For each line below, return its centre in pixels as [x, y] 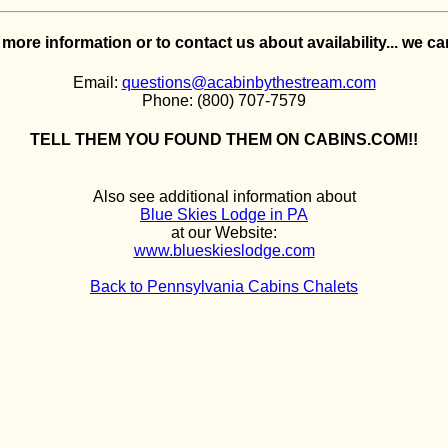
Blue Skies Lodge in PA [224, 215]
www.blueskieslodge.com [224, 251]
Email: [97, 82]
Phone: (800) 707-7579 [224, 100]
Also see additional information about [224, 197]
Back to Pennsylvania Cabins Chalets [224, 287]
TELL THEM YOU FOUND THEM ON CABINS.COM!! [224, 139]
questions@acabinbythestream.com [248, 82]
